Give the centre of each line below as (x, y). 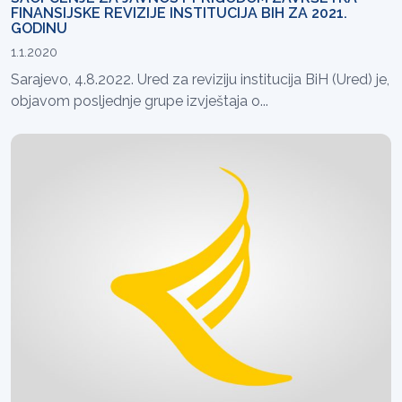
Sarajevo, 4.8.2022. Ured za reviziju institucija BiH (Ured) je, (200, 80)
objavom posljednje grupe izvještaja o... (140, 101)
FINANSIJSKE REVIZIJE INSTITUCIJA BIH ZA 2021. (179, 13)
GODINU (39, 29)
